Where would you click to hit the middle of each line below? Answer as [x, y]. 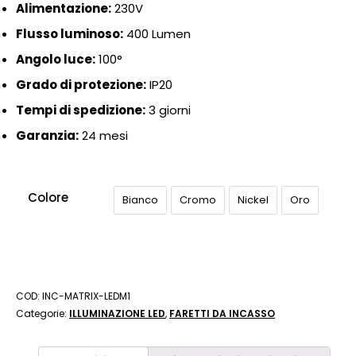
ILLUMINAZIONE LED [117, 313]
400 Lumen [157, 34]
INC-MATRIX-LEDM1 [86, 296]
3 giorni [168, 110]
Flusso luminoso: [70, 34]
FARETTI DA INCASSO [222, 313]
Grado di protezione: [81, 85]
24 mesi [103, 135]
